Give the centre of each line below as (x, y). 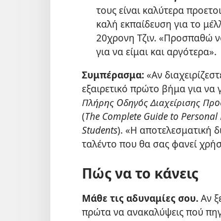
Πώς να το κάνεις (140, 173)
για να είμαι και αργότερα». (156, 51)
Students (100, 130)
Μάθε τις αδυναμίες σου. (140, 198)
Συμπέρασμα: (113, 74)
